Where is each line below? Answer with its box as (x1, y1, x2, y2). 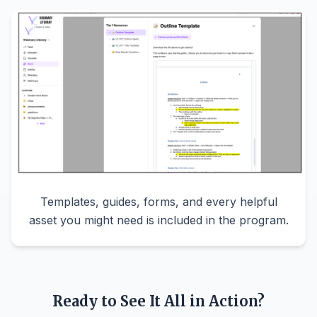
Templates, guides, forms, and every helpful (40, 195, 277, 209)
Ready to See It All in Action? (52, 292, 265, 310)
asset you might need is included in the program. (28, 213, 289, 227)
